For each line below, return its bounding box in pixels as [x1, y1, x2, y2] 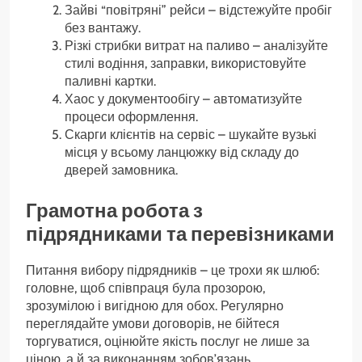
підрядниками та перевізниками [26, 221, 335, 246]
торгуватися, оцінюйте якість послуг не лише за [26, 333, 309, 349]
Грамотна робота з [26, 198, 203, 222]
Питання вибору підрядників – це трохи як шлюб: [26, 262, 319, 278]
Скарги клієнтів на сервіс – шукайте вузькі [65, 126, 317, 142]
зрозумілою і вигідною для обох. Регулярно [26, 297, 284, 314]
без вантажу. [65, 19, 141, 36]
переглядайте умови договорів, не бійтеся [26, 315, 280, 331]
